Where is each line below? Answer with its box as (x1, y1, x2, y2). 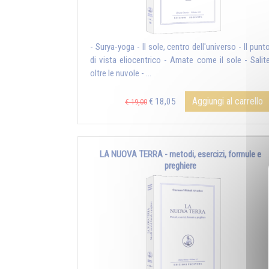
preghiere (164, 160, 196, 172)
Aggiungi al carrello (192, 95, 263, 107)
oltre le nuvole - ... (90, 68, 151, 79)
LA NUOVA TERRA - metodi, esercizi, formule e (99, 149, 261, 160)
